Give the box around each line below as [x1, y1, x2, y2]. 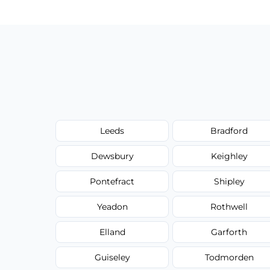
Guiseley [94, 251, 130, 263]
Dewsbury [90, 150, 134, 162]
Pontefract [90, 175, 135, 187]
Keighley [210, 150, 248, 162]
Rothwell [210, 201, 248, 212]
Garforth [211, 226, 248, 237]
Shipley [213, 175, 245, 187]
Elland [99, 226, 125, 237]
